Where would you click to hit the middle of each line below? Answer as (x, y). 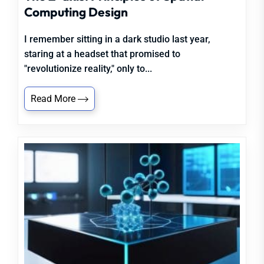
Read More (54, 99)
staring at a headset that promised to (102, 54)
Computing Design (76, 12)
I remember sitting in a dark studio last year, (117, 39)
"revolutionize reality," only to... (88, 69)
